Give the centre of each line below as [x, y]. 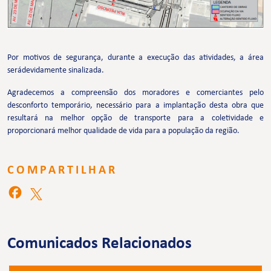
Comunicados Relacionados [100, 243]
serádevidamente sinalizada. [56, 70]
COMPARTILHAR [62, 170]
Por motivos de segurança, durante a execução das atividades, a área [135, 57]
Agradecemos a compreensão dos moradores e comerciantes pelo [135, 93]
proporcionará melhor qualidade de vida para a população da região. [123, 131]
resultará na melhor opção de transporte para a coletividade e [135, 118]
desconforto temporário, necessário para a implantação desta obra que [135, 105]
